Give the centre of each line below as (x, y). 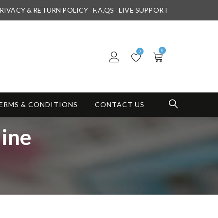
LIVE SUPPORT (144, 10)
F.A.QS (104, 10)
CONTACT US (120, 105)
